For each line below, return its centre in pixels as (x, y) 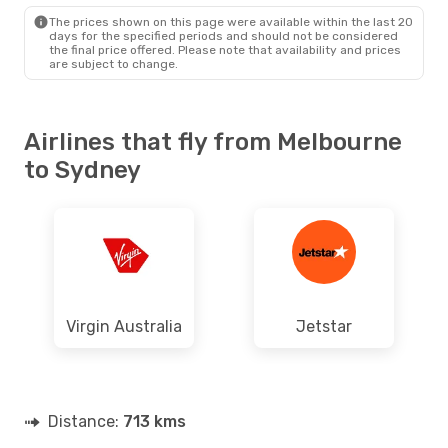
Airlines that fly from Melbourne (213, 141)
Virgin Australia (124, 326)
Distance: (85, 421)
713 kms (154, 421)
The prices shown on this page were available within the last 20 (231, 21)
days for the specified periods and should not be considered (223, 35)
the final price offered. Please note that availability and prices (225, 49)
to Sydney (82, 169)
